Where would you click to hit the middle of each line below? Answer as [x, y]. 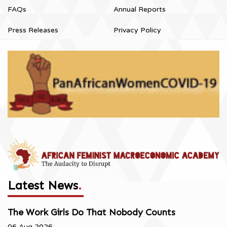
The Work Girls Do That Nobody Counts [91, 212]
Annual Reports [140, 9]
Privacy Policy [137, 30]
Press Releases [33, 30]
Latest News [43, 185]
